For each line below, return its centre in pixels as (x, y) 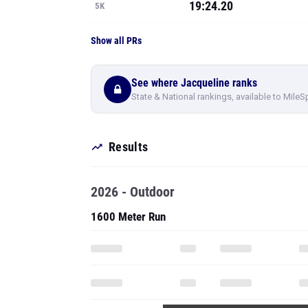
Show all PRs (116, 41)
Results (129, 147)
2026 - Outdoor (133, 192)
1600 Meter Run (128, 217)
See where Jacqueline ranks (194, 82)
